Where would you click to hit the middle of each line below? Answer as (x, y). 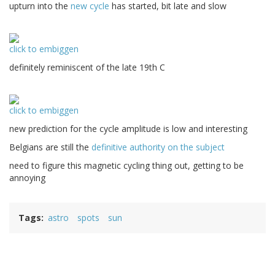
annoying (27, 178)
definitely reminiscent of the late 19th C (87, 68)
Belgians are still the (50, 147)
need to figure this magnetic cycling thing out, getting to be (126, 166)
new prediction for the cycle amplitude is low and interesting (128, 129)
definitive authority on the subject (158, 147)
